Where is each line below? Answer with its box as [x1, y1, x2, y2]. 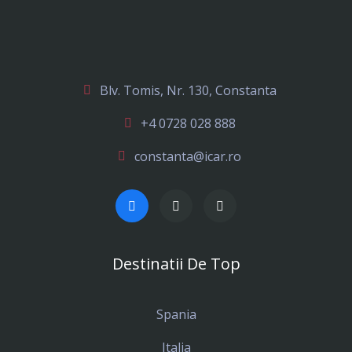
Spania [156, 306, 196, 323]
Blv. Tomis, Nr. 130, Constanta [99, 82, 277, 99]
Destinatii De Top [112, 253, 240, 274]
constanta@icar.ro [134, 148, 241, 165]
